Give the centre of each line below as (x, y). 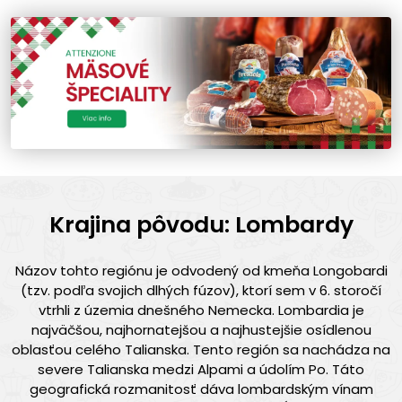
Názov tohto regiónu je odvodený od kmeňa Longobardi (201, 270)
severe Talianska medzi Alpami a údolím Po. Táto (201, 369)
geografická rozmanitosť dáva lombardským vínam (201, 389)
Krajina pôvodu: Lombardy (201, 224)
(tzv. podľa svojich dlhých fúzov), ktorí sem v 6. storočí (201, 290)
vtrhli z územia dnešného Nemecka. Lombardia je (201, 310)
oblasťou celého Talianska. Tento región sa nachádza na (201, 349)
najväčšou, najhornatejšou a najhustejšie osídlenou (201, 329)
